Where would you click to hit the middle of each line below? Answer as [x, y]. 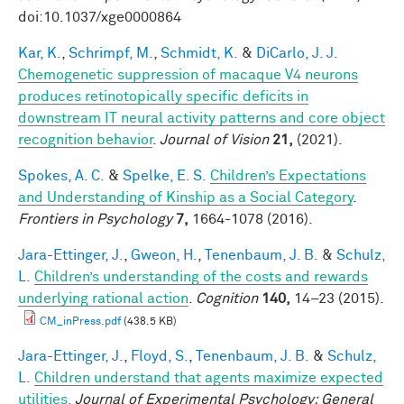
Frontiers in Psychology [95, 219]
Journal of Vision [214, 139]
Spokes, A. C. [61, 175]
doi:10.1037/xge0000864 [100, 17]
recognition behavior [85, 139]
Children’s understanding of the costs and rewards [201, 276]
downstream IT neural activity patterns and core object [202, 118]
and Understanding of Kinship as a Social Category [185, 197]
